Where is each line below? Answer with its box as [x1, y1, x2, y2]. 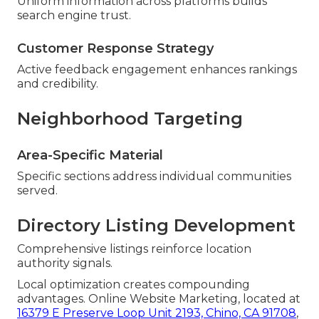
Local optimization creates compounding [17, 277, 250, 291]
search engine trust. [17, 8, 131, 22]
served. [17, 183, 58, 197]
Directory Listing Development [17, 214, 296, 236]
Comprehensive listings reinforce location [17, 241, 251, 256]
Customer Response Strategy [17, 40, 214, 56]
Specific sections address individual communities [17, 169, 291, 183]
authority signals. [17, 256, 113, 270]
